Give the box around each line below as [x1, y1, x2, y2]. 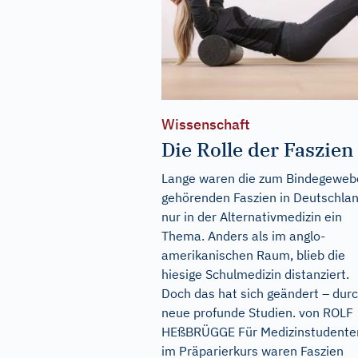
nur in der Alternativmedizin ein [161, 209, 342, 225]
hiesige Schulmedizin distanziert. [161, 266, 349, 283]
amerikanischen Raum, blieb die [161, 247, 345, 264]
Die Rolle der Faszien [161, 137, 354, 163]
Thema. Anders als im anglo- [161, 228, 325, 245]
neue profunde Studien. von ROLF [161, 304, 353, 321]
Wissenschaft [161, 115, 250, 134]
